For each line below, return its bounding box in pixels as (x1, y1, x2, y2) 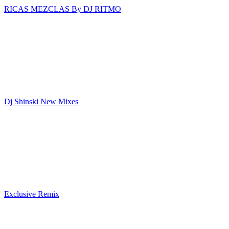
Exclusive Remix (4, 190, 59, 199)
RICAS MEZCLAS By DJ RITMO (4, 5, 121, 14)
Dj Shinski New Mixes (4, 97, 78, 106)
